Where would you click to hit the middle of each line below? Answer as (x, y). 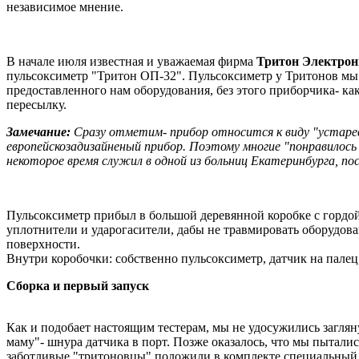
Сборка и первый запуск (78, 285)
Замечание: (38, 131)
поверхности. (43, 244)
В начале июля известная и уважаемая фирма (131, 61)
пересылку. (36, 104)
